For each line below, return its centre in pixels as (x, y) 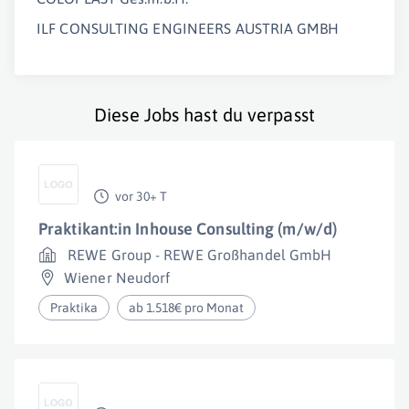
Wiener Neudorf (117, 278)
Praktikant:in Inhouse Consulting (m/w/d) (188, 229)
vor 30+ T (141, 196)
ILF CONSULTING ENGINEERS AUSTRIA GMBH (188, 28)
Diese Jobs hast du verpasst (204, 115)
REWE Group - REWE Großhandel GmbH (200, 255)
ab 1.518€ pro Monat (187, 308)
